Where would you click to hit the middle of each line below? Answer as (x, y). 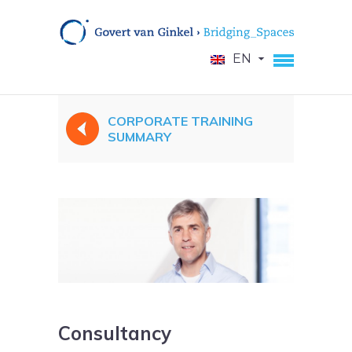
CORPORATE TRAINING (180, 121)
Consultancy (115, 334)
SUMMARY (139, 136)
